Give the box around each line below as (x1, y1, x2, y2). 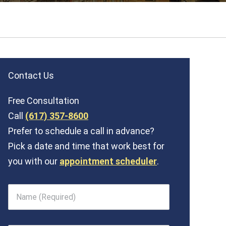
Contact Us (8, 70, 54, 81)
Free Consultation (8, 95, 80, 106)
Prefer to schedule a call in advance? (8, 126, 155, 137)
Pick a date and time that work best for (8, 141, 165, 152)
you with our (8, 156, 58, 167)
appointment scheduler (60, 156, 157, 167)
